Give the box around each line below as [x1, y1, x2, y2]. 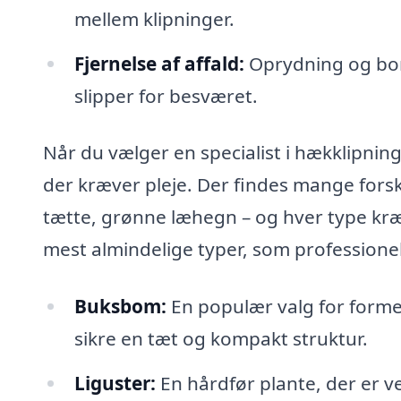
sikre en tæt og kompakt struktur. [73, 326, 368, 351]
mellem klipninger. [73, 5, 235, 31]
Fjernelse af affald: [73, 50, 244, 76]
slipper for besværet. [73, 82, 258, 108]
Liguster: [73, 370, 156, 396]
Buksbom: [73, 294, 166, 319]
